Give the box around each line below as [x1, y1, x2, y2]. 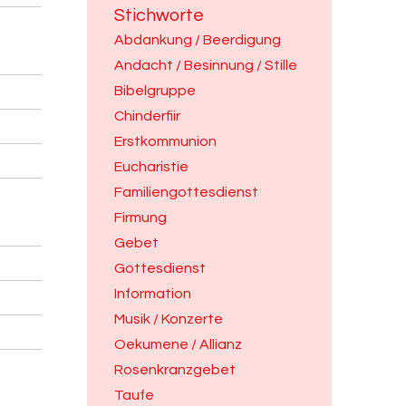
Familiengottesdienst [114, 185, 258, 199]
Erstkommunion [114, 134, 217, 149]
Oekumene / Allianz [114, 337, 242, 352]
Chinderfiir [114, 109, 180, 123]
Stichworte [114, 6, 204, 24]
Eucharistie [114, 159, 188, 174]
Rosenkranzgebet [114, 362, 236, 377]
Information [114, 286, 191, 301]
